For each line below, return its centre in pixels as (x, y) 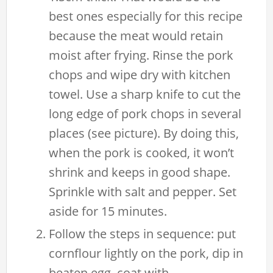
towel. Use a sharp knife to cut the (145, 94)
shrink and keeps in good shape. (140, 172)
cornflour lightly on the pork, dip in (146, 253)
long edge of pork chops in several (145, 113)
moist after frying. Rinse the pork (141, 55)
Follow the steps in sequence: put (143, 233)
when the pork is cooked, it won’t (142, 152)
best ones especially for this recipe (146, 16)
